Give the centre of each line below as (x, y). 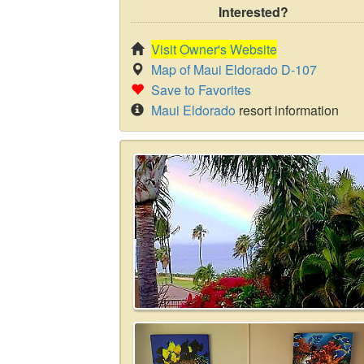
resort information (287, 110)
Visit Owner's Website (214, 49)
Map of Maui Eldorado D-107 (234, 69)
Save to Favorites (201, 90)
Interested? (253, 12)
